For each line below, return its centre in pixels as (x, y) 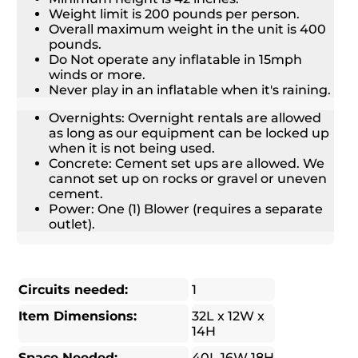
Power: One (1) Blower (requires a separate (186, 209)
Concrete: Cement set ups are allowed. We (187, 164)
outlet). (72, 225)
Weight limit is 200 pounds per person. (175, 14)
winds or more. (97, 75)
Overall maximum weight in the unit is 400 (188, 30)
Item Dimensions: (78, 316)
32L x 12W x (228, 316)
